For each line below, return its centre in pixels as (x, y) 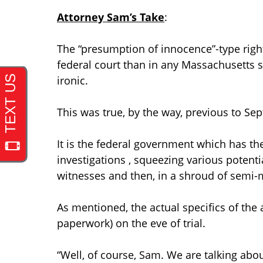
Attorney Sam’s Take (111, 17)
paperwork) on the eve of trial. (131, 223)
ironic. (73, 81)
